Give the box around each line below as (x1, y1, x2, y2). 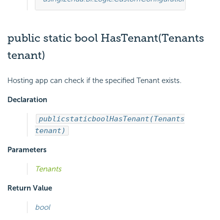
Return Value (7, 184, 52, 193)
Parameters (7, 145, 47, 155)
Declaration (7, 95, 47, 105)
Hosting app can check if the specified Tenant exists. (7, 76, 182, 85)
